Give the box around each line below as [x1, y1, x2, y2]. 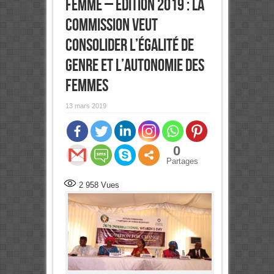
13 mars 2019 [65, 102, 106, 110]
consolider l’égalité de [65, 35, 194, 56]
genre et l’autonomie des [65, 56, 204, 76]
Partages [166, 157, 198, 166]
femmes [65, 76, 108, 97]
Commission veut [65, 15, 158, 36]
